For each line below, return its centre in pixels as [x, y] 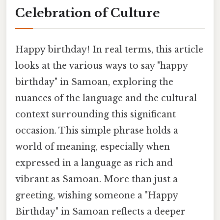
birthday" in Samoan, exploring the [94, 82]
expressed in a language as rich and [94, 163]
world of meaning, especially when [93, 147]
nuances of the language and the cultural [106, 98]
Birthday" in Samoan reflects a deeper [100, 211]
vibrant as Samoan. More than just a [96, 179]
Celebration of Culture [88, 13]
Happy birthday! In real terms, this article [109, 49]
